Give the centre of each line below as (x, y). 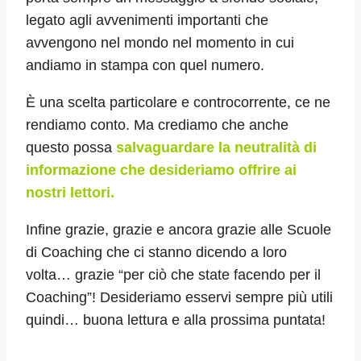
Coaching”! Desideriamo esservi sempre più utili (179, 298)
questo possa (71, 148)
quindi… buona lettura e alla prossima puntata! (176, 320)
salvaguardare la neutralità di (216, 148)
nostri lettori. (70, 193)
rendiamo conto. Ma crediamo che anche (157, 125)
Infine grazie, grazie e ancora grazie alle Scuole (178, 230)
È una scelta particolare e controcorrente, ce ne (178, 103)
